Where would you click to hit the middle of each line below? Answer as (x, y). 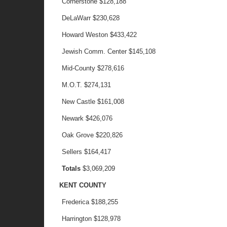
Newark (73, 118)
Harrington (77, 219)
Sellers (72, 152)
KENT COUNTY (83, 185)
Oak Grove (78, 135)
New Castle (79, 102)
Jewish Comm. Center (94, 51)
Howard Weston (85, 35)
